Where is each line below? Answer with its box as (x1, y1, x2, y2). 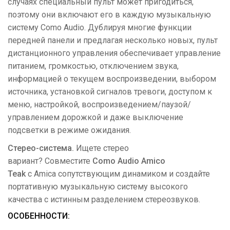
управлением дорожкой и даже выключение (8, 112, 183, 122)
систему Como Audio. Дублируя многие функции (8, 23, 191, 32)
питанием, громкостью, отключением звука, (8, 61, 179, 71)
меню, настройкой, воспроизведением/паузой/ (8, 100, 191, 109)
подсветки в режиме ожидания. (8, 125, 133, 135)
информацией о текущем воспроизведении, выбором (8, 74, 216, 84)
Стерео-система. (8, 143, 76, 153)
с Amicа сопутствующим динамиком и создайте (26, 169, 210, 179)
